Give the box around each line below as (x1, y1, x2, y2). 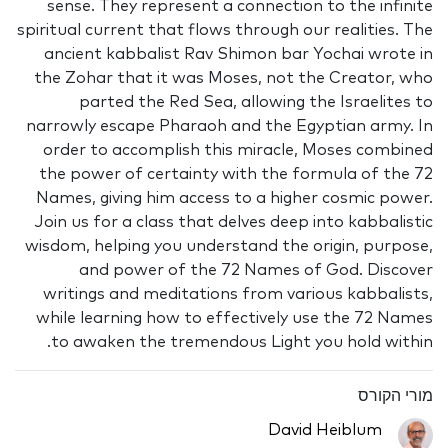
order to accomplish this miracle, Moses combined (43, 142, 433, 159)
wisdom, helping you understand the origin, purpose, (25, 238, 433, 255)
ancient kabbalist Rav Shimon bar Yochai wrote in (44, 46, 433, 63)
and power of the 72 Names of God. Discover (79, 262, 433, 279)
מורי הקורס (358, 388, 433, 405)
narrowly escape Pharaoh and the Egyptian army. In (26, 118, 433, 135)
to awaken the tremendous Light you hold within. (51, 334, 433, 351)
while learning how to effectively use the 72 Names (36, 310, 433, 327)
